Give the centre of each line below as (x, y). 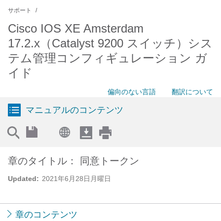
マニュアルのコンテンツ (74, 110)
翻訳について (192, 92)
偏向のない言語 (132, 92)
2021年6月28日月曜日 (76, 179)
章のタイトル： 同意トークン (74, 161)
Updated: (23, 179)
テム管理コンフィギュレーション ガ (108, 58)
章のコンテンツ (46, 215)
